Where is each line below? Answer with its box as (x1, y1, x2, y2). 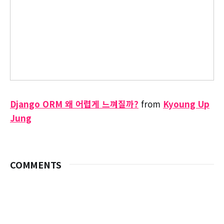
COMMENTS (10, 157, 61, 171)
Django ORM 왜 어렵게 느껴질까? (10, 97, 138, 110)
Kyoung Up (163, 97, 209, 110)
